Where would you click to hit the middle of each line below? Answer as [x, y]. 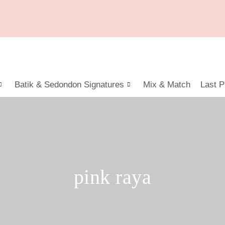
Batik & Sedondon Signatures [69, 84]
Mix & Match [167, 84]
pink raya [113, 177]
